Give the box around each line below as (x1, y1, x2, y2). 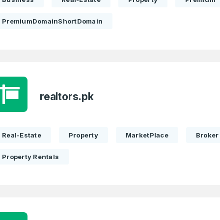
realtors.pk (40, 90, 94, 103)
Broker (195, 131, 219, 139)
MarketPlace (125, 131, 168, 139)
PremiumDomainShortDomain (2, 17, 103, 25)
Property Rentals (2, 153, 59, 161)
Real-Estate (2, 131, 41, 139)
